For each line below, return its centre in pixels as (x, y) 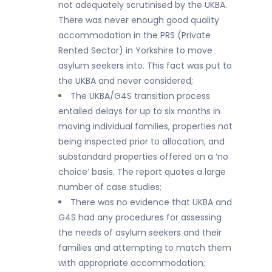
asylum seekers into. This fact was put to (145, 66)
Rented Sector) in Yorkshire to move (135, 50)
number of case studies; (110, 187)
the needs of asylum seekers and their (140, 233)
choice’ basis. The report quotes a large (142, 172)
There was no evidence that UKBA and (151, 202)
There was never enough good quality (139, 20)
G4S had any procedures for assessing (140, 217)
